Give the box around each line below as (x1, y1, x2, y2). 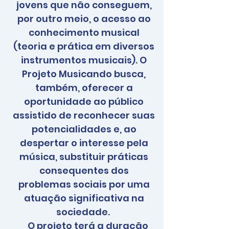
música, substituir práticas (19, 150, 148, 163)
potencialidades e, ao (31, 123, 136, 135)
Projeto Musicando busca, (22, 67, 146, 80)
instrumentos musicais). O (21, 54, 147, 66)
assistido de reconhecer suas (13, 109, 155, 122)
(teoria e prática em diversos (13, 40, 154, 53)
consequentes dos (39, 164, 129, 177)
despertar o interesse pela (19, 136, 148, 149)
